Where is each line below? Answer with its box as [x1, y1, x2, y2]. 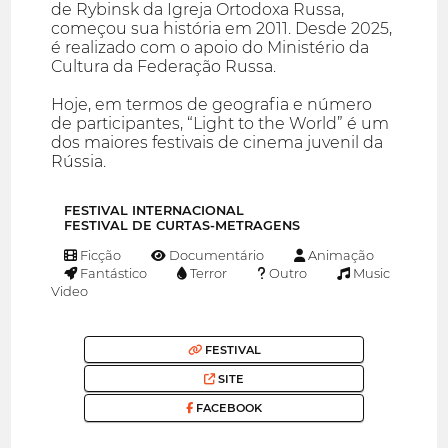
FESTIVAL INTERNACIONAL [64, 203, 244, 219]
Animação [304, 247, 374, 264]
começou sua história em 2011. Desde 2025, [51, 19, 393, 39]
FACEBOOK [193, 401, 262, 416]
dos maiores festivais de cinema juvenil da [51, 133, 384, 153]
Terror [187, 265, 228, 282]
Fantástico [77, 265, 148, 282]
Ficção [77, 247, 122, 264]
